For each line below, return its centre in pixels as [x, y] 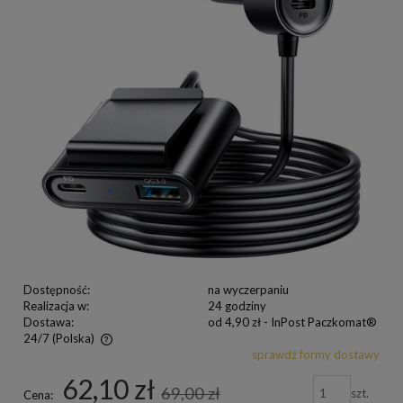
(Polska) [73, 338]
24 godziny [237, 305]
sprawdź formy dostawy [316, 354]
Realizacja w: [56, 305]
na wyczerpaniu [248, 289]
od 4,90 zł [234, 322]
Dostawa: [49, 322]
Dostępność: [57, 289]
